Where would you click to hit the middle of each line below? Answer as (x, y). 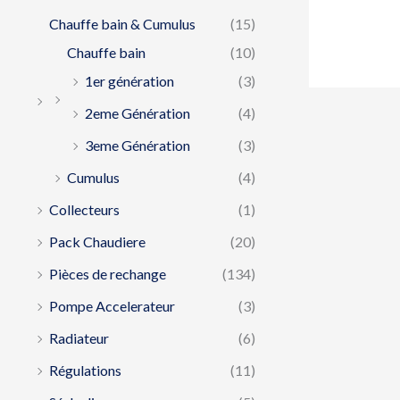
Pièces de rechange (108, 273)
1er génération (129, 80)
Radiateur (79, 337)
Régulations (85, 370)
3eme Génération (137, 145)
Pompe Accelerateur (112, 305)
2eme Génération (137, 112)
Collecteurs (84, 209)
